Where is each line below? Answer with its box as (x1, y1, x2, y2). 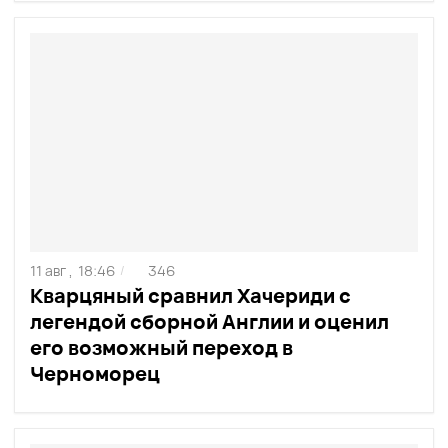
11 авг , (30, 261, 73, 281)
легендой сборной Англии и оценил (30, 308, 389, 336)
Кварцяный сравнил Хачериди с (30, 282, 351, 310)
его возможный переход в (30, 334, 293, 362)
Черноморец (30, 360, 160, 388)
